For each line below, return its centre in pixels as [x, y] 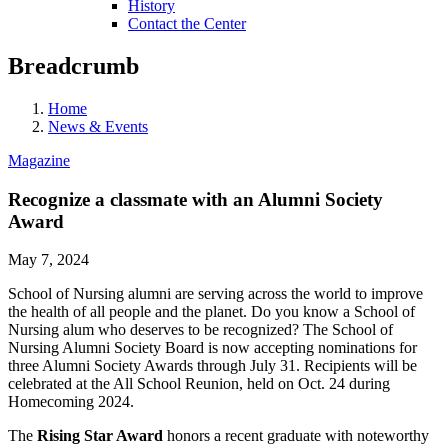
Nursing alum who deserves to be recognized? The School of [200, 330]
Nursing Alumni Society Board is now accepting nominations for [212, 348]
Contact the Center [187, 23]
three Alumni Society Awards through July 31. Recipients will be [212, 366]
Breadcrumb [73, 65]
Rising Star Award [100, 436]
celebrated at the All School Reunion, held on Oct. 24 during [199, 384]
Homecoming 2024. [71, 402]
